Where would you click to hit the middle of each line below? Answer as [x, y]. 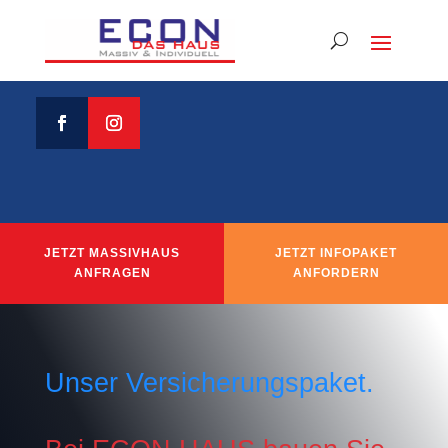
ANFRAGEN [112, 273]
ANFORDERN [336, 273]
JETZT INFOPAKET [336, 253]
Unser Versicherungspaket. [209, 382]
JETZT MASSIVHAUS [112, 253]
